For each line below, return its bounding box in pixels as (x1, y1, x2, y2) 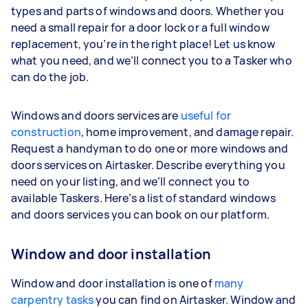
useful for (180, 107, 232, 123)
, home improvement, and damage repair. (80, 124, 294, 140)
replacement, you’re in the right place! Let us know (11, 36, 276, 52)
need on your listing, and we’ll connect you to (11, 173, 250, 189)
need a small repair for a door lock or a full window (11, 19, 269, 35)
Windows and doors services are (11, 107, 181, 123)
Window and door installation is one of (11, 275, 214, 291)
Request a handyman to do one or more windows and (11, 140, 289, 156)
